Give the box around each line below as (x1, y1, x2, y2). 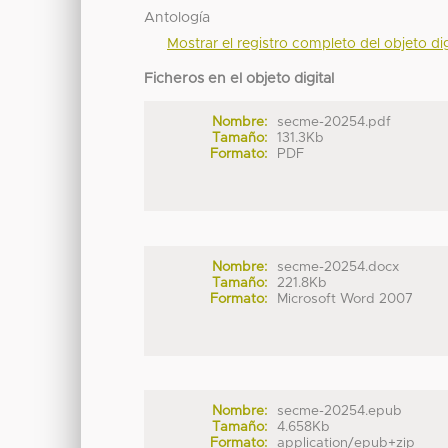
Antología (144, 11, 211, 26)
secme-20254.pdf (277, 115, 392, 130)
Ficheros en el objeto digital (144, 72, 335, 87)
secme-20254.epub (277, 404, 403, 419)
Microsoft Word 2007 (277, 291, 414, 306)
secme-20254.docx (277, 259, 400, 274)
